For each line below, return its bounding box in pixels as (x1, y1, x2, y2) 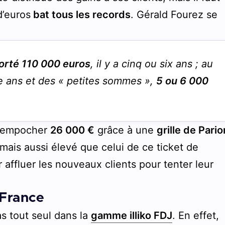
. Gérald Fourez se (131, 8, 218, 21)
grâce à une (94, 124, 157, 136)
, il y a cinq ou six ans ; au (90, 57, 213, 70)
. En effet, (172, 209, 219, 221)
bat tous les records (31, 8, 131, 21)
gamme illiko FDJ (91, 209, 173, 221)
